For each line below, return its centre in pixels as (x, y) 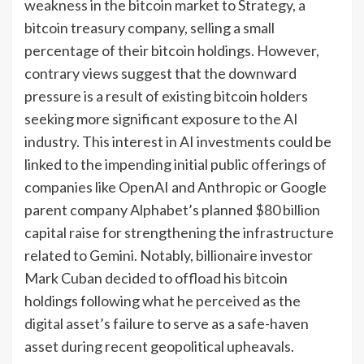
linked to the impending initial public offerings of (175, 164)
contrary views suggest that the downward (160, 73)
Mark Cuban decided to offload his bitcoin (156, 277)
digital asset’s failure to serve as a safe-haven (167, 323)
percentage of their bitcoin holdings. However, (172, 50)
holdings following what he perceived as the (162, 300)
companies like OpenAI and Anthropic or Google (175, 186)
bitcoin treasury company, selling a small (149, 27)
